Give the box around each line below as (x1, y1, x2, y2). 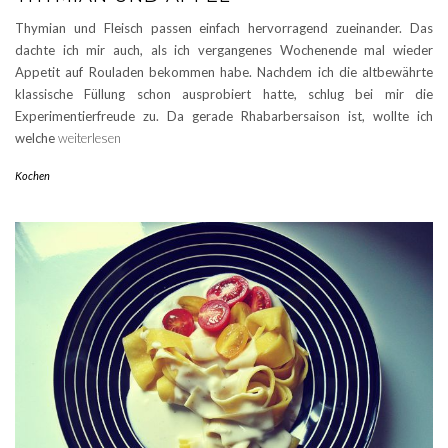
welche (15, 129, 58, 146)
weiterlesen (58, 129, 121, 146)
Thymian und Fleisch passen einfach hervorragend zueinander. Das (15, 19, 433, 36)
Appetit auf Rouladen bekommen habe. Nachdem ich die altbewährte (15, 63, 433, 80)
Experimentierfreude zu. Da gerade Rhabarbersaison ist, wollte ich (15, 107, 433, 124)
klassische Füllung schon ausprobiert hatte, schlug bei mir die (15, 85, 433, 102)
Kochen (15, 168, 50, 182)
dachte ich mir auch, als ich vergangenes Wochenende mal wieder (15, 41, 433, 58)
